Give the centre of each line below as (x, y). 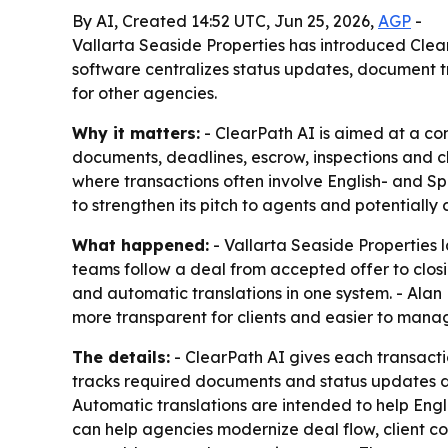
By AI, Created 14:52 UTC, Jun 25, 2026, (225, 21)
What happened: (140, 245)
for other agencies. (144, 93)
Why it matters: (136, 133)
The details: (121, 357)
